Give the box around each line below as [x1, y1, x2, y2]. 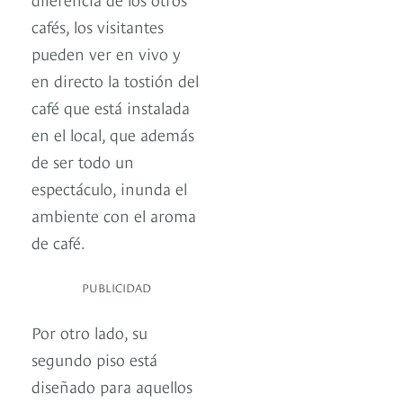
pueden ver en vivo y [31, 41, 181, 65]
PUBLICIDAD [82, 279, 151, 296]
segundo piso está [31, 347, 157, 371]
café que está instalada [31, 95, 190, 119]
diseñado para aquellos [31, 374, 193, 398]
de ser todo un [31, 149, 134, 173]
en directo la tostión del [31, 68, 199, 92]
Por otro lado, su [31, 320, 148, 344]
